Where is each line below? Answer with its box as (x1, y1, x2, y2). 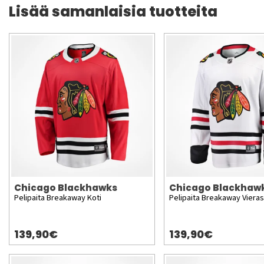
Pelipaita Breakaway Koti (14, 192, 101, 204)
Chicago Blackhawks (14, 181, 117, 194)
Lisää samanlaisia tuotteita (9, 2, 217, 22)
